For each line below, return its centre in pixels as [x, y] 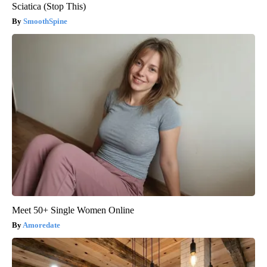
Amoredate [41, 225]
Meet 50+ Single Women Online [73, 210]
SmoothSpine [45, 21]
